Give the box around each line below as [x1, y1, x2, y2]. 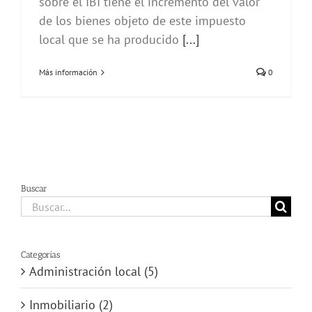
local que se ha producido [39, 31, 182, 48]
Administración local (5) [29, 263, 158, 280]
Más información [39, 67, 97, 78]
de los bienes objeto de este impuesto [39, 13, 246, 29]
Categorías [21, 249, 60, 260]
